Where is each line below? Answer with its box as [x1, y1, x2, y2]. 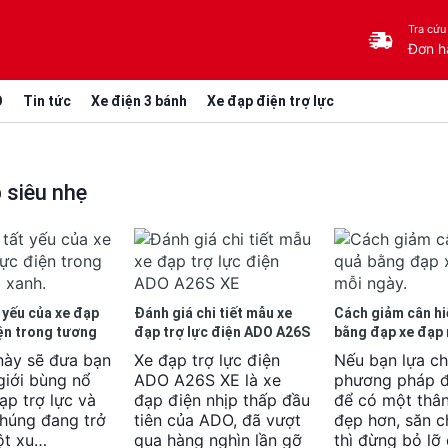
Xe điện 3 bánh [91, 93, 187, 109]
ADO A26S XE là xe [134, 370, 281, 390]
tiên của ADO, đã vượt [134, 410, 301, 430]
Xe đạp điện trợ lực [207, 93, 334, 109]
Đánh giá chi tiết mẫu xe [134, 305, 292, 321]
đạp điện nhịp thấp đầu [134, 390, 310, 410]
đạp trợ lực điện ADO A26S [134, 324, 310, 340]
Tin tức [23, 93, 71, 109]
